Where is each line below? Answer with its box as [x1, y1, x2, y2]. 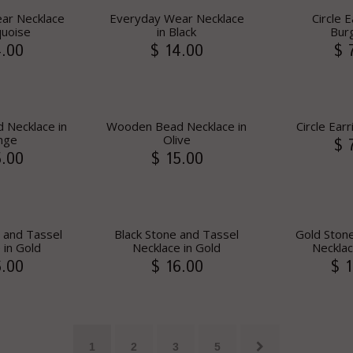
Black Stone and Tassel [114, 226, 239, 242]
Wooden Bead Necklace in [106, 118, 247, 134]
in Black [157, 24, 196, 39]
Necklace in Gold [132, 240, 221, 255]
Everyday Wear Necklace [109, 10, 244, 26]
